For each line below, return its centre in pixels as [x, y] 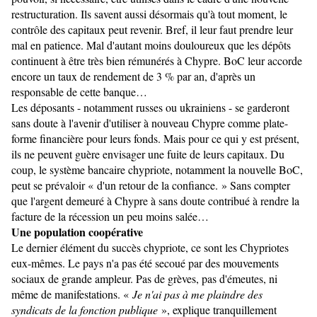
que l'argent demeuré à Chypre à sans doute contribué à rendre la [155, 201]
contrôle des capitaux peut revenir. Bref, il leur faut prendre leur [152, 30]
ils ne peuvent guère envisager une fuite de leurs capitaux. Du [148, 154]
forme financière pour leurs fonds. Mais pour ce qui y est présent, [155, 139]
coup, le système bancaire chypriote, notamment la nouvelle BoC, [157, 170]
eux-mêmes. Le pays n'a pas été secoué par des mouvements [145, 263]
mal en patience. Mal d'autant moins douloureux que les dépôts [151, 45]
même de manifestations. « [70, 294]
